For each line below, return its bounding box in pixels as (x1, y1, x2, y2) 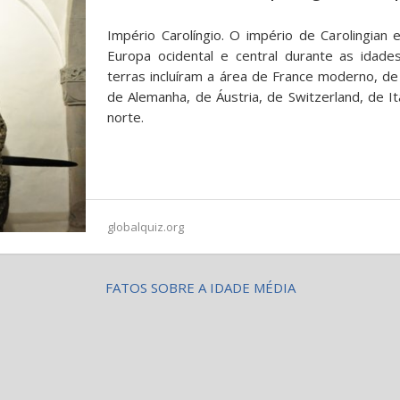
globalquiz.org (107, 219, 184, 235)
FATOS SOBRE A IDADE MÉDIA (104, 279, 296, 296)
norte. (107, 108, 144, 126)
